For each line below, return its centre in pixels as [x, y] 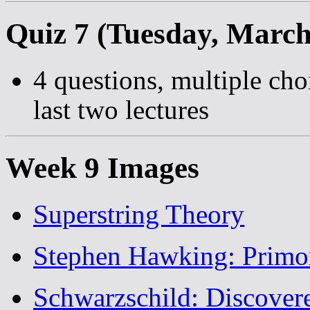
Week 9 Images [102, 167]
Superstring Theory [139, 214]
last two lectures [121, 109]
